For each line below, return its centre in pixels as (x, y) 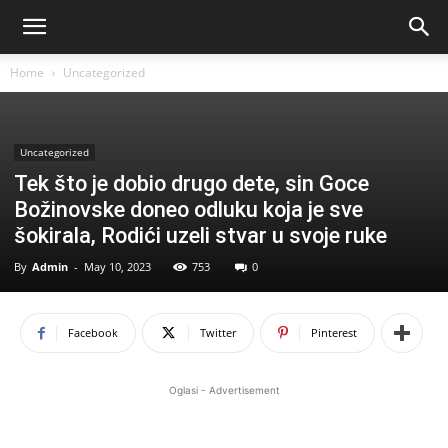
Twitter (218, 332)
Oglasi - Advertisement (224, 390)
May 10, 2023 (117, 266)
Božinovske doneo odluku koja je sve (188, 209)
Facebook (93, 332)
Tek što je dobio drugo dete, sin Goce (191, 183)
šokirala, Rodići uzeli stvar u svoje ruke (200, 235)
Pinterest (334, 332)
